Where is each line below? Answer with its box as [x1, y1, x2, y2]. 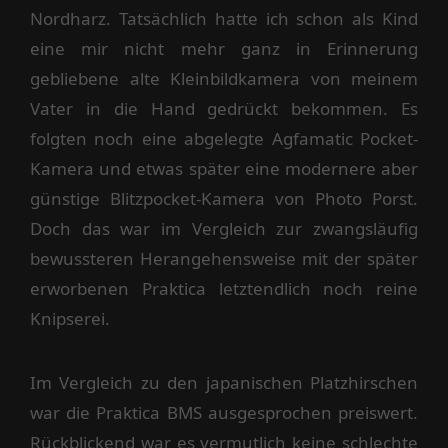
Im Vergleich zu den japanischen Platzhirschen [30, 371, 418, 395]
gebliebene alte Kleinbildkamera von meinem [30, 67, 418, 91]
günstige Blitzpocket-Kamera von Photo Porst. [30, 187, 418, 211]
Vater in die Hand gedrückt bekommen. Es [30, 97, 418, 121]
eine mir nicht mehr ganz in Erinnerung [30, 37, 418, 61]
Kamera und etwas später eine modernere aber [30, 157, 418, 181]
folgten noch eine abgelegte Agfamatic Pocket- [30, 127, 418, 151]
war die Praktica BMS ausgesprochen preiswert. [30, 401, 418, 425]
